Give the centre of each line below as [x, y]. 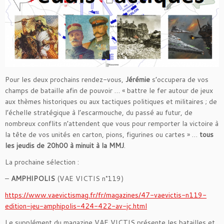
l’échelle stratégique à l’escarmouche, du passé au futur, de [99, 112]
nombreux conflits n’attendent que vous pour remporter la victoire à [112, 123]
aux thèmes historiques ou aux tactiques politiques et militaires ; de [111, 101]
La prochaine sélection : [42, 162]
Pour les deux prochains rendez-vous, [65, 79]
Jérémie [139, 79]
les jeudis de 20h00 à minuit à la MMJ [64, 145]
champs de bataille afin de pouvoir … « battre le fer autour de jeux [109, 90]
